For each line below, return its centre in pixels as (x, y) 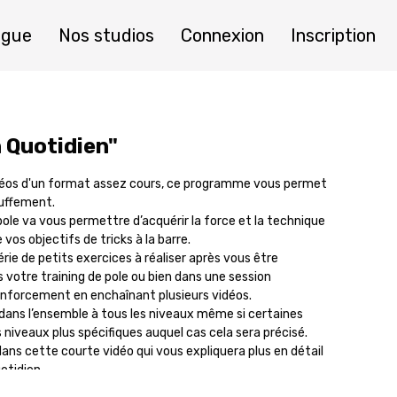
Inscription (333, 35)
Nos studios (106, 35)
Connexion (222, 35)
